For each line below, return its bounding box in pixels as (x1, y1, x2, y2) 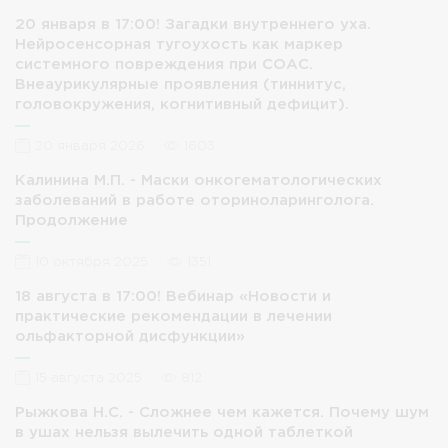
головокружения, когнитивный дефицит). (15, 98, 349, 111)
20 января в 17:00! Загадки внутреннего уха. (15, 18, 371, 31)
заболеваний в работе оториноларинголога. (15, 194, 374, 207)
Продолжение (15, 214, 128, 227)
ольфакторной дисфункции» (15, 330, 245, 343)
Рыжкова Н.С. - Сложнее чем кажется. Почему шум (15, 406, 429, 419)
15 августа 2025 (35, 373, 142, 384)
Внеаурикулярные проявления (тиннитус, (15, 78, 346, 91)
